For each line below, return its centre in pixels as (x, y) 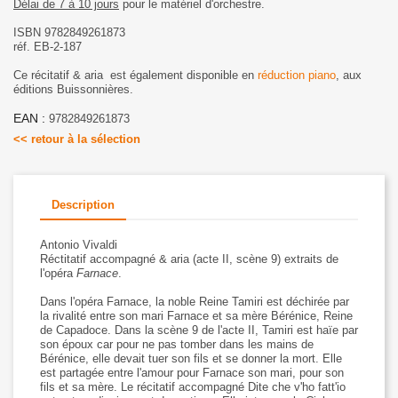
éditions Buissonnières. (73, 89)
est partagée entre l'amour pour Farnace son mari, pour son (192, 372)
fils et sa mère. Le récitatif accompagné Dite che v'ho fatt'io (193, 386)
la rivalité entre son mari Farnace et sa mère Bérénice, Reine (196, 315)
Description (83, 205)
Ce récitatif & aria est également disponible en (135, 75)
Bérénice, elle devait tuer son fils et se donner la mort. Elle (191, 358)
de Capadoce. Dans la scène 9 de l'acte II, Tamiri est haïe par (199, 330)
